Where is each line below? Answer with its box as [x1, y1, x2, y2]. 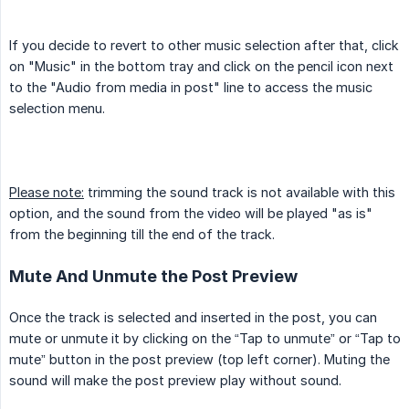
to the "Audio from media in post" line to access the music [9, 79, 372, 96]
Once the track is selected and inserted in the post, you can [9, 309, 377, 326]
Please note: [9, 184, 84, 201]
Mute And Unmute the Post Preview [9, 267, 298, 287]
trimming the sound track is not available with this [84, 184, 395, 201]
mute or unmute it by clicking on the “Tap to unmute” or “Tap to [9, 330, 401, 347]
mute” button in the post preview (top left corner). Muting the [9, 351, 390, 368]
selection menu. [9, 100, 105, 117]
